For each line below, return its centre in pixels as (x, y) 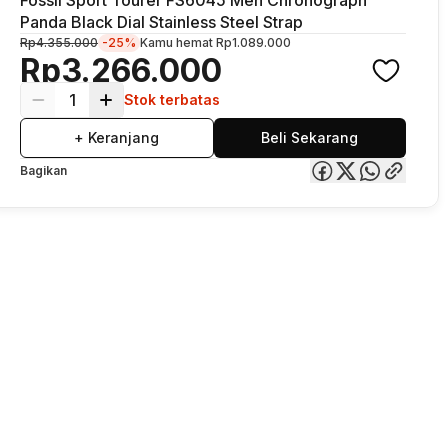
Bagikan (43, 170)
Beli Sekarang (310, 137)
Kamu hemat (178, 42)
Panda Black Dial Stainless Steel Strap (161, 21)
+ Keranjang (117, 137)
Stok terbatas (172, 99)
